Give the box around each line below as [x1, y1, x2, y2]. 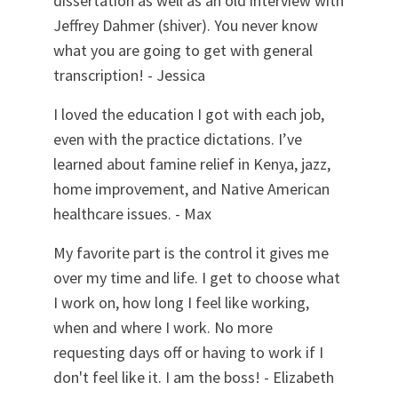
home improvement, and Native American [53, 179, 330, 200]
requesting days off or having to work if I [53, 342, 323, 363]
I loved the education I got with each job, [53, 104, 324, 125]
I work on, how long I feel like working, [53, 292, 309, 314]
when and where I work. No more [53, 317, 273, 338]
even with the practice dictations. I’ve [53, 129, 302, 150]
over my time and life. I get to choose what [53, 267, 340, 289]
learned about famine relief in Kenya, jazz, [53, 154, 330, 175]
